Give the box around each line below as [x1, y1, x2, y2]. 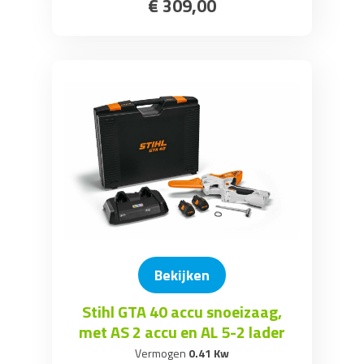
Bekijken [154, 264, 210, 286]
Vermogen [135, 344, 186, 362]
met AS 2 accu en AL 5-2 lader [79, 319, 285, 344]
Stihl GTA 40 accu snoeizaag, [82, 299, 282, 324]
